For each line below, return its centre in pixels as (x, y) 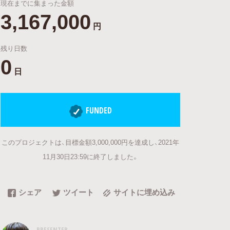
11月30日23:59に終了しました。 (90, 156)
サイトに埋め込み (144, 192)
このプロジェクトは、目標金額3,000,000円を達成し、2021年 (90, 142)
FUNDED (99, 110)
